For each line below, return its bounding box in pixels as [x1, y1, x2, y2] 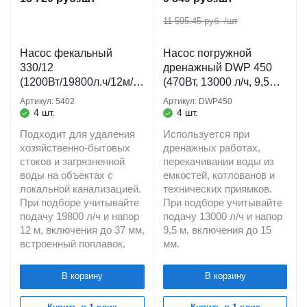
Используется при [163, 129, 249, 140]
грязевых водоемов [163, 105, 264, 116]
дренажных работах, [163, 143, 260, 153]
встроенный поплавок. [20, 238, 125, 249]
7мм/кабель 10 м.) [20, 90, 110, 102]
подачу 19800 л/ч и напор [20, 211, 139, 222]
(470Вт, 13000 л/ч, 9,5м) [163, 76, 280, 88]
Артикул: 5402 [20, 97, 75, 106]
